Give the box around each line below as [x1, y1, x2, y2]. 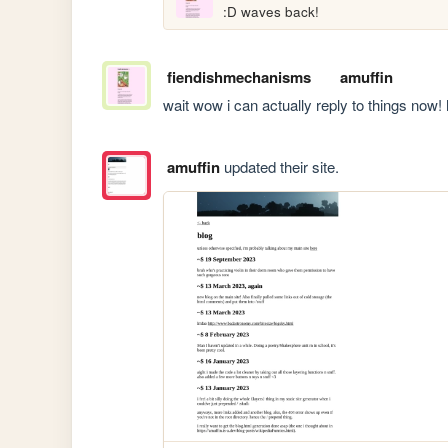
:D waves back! [223, 2, 320, 22]
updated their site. [219, 156, 339, 178]
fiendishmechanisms [166, 65, 311, 88]
